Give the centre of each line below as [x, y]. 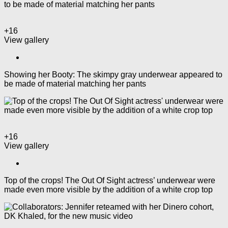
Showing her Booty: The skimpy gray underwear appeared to [113, 74]
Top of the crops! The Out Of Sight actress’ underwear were [110, 180]
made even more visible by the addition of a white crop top [108, 189]
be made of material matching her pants [75, 83]
